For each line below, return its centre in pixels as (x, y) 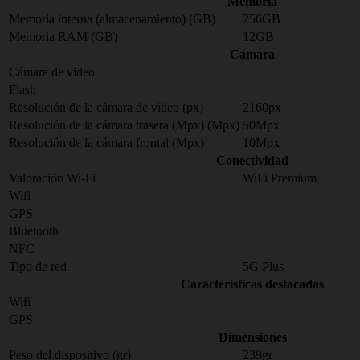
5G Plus (263, 266)
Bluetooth (34, 231)
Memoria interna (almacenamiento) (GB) (112, 19)
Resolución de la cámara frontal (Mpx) (106, 143)
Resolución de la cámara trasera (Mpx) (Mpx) (124, 125)
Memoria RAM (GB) (63, 37)
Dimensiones (252, 337)
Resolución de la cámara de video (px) (106, 107)
